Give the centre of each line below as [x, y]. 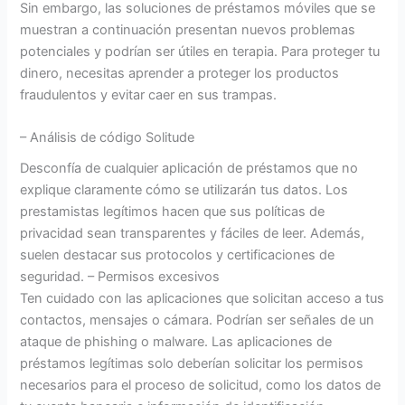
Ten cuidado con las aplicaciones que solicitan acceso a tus [202, 299]
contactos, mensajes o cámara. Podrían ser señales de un [198, 320]
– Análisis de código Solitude [108, 138]
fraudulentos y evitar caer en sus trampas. [149, 94]
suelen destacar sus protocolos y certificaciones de [178, 255]
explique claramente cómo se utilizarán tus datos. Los [184, 190]
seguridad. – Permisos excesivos [120, 277]
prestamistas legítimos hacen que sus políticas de [173, 212]
